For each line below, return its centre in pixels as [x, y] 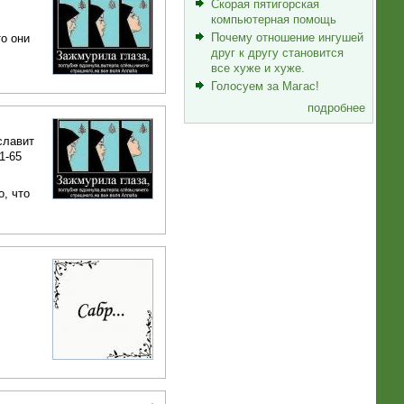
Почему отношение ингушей [287, 37]
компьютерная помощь [273, 19]
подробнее [337, 107]
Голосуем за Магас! [265, 87]
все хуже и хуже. [257, 68]
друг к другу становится [277, 52]
